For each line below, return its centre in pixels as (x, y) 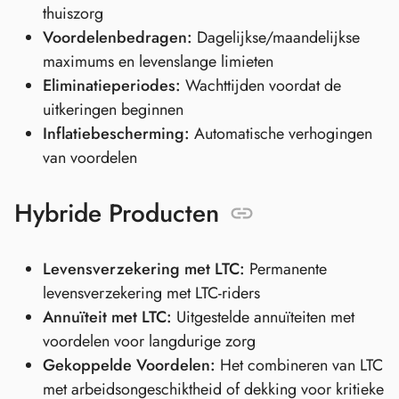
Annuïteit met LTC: (107, 317)
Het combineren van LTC (299, 365)
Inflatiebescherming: (116, 133)
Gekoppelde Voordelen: (129, 365)
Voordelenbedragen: (118, 37)
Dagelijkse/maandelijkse (276, 37)
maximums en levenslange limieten (158, 61)
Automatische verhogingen (281, 133)
